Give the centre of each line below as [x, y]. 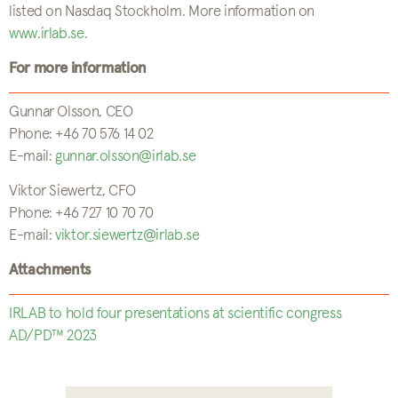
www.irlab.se [47, 34]
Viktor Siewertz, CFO [72, 191]
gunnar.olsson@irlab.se [126, 157]
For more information [78, 69]
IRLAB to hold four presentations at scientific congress [175, 314]
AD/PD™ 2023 [53, 336]
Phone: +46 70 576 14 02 [81, 135]
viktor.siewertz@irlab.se [127, 236]
